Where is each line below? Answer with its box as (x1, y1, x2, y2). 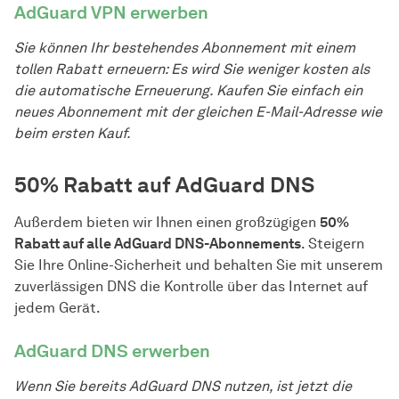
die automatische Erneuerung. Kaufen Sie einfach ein (14, 82, 362, 100)
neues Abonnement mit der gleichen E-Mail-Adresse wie (14, 103, 382, 121)
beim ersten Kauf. (14, 125, 131, 142)
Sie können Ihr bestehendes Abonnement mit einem (14, 39, 355, 57)
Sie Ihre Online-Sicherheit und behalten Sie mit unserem (14, 256, 383, 274)
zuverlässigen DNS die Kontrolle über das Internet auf (14, 278, 368, 296)
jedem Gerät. (14, 299, 101, 317)
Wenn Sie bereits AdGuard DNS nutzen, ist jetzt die (14, 378, 352, 395)
